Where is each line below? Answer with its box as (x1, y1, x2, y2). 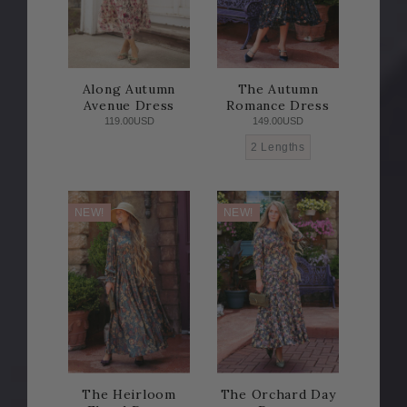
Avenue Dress (83, 97, 175, 114)
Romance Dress (226, 97, 330, 114)
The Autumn (237, 81, 319, 98)
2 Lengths (251, 141, 305, 154)
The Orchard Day (220, 385, 336, 402)
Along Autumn (82, 81, 176, 98)
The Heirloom (82, 385, 176, 402)
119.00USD (104, 115, 154, 127)
